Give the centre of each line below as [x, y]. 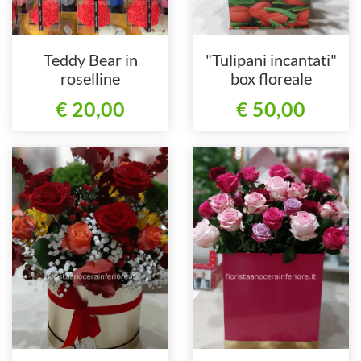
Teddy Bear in [90, 59]
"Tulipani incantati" [271, 59]
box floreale [271, 78]
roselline [90, 78]
